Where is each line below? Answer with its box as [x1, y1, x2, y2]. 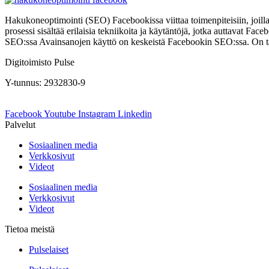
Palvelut [5, 119, 35, 130]
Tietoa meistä [5, 223, 55, 234]
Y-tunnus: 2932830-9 [5, 77, 85, 88]
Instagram [78, 108, 115, 119]
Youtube [44, 108, 76, 119]
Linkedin [118, 108, 152, 119]
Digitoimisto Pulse [5, 56, 77, 67]
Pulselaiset [29, 244, 68, 255]
